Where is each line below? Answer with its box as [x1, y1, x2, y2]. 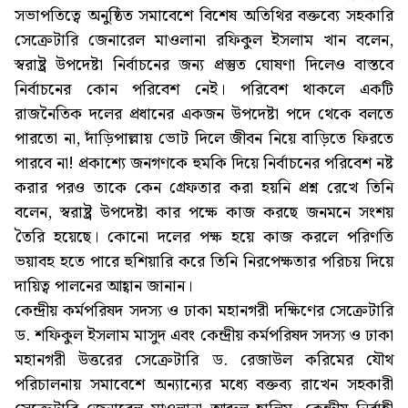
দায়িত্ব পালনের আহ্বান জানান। [15, 273, 192, 301]
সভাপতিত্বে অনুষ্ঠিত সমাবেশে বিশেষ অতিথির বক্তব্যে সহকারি [15, 3, 393, 30]
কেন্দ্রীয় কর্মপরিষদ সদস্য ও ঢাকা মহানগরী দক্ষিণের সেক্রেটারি [15, 298, 393, 325]
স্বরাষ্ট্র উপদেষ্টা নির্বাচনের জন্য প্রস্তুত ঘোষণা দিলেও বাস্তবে [15, 52, 393, 79]
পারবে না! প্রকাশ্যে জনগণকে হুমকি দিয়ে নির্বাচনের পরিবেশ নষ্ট [15, 150, 393, 178]
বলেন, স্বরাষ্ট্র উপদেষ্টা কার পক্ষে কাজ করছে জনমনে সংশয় [15, 199, 393, 227]
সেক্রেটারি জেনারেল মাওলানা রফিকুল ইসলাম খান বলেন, [15, 27, 393, 55]
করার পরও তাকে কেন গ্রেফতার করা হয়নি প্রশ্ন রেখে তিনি [15, 175, 393, 202]
